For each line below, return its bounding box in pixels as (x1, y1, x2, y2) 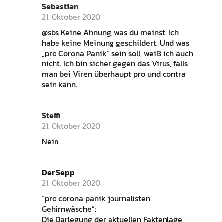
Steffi (41, 110, 60, 122)
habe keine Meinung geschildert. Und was (41, 37, 189, 49)
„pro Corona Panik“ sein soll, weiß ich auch (41, 47, 193, 59)
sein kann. (41, 78, 77, 91)
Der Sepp (41, 166, 75, 179)
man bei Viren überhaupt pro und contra (41, 68, 186, 80)
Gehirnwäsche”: (41, 203, 96, 215)
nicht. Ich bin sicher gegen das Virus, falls (41, 57, 188, 70)
